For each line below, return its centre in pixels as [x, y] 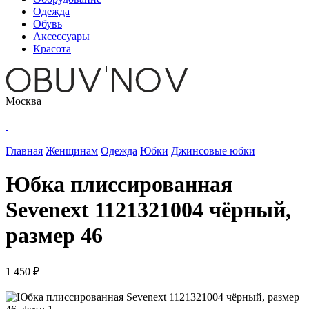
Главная [24, 151]
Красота [52, 49]
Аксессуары [61, 36]
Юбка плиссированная [119, 185]
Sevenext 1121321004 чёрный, [148, 210]
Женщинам [72, 151]
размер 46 [54, 236]
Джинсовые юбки [213, 151]
